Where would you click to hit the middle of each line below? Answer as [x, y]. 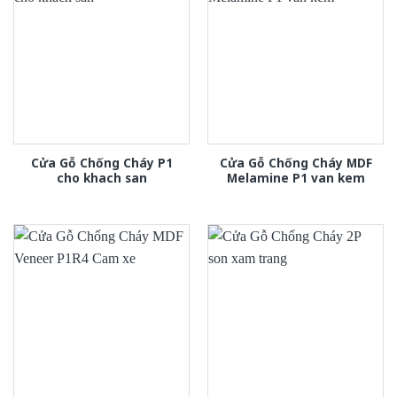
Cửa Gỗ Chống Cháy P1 [101, 162]
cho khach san [101, 177]
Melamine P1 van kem [296, 177]
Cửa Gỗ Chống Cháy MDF [296, 162]
